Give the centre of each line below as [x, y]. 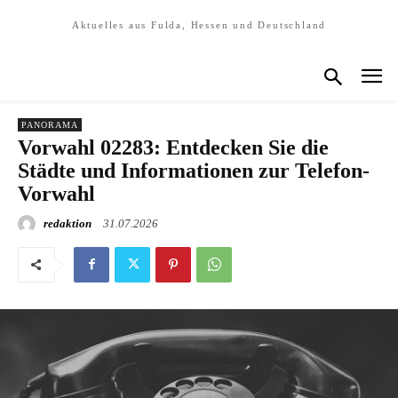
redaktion [68, 223]
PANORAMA [50, 124]
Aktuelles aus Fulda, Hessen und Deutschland [199, 25]
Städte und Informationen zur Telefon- [194, 170]
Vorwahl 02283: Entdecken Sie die [173, 147]
